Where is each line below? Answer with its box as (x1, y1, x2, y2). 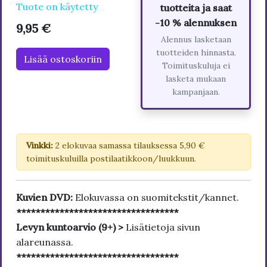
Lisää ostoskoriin (24, 53, 102, 66)
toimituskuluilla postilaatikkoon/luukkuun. (26, 153, 196, 164)
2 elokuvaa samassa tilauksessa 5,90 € (53, 140, 205, 151)
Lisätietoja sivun (126, 221, 200, 234)
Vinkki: (26, 140, 53, 151)
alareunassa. (16, 236, 73, 249)
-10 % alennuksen (155, 17, 237, 29)
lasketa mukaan (166, 73, 226, 85)
